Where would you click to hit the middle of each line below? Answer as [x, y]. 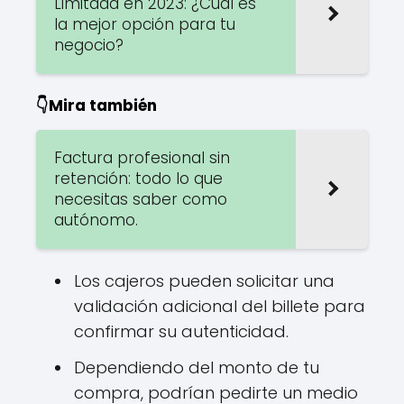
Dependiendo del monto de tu [197, 367]
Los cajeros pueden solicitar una [204, 280]
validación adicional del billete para [220, 306]
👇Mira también [96, 105]
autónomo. [96, 220]
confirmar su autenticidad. [181, 331]
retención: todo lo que [138, 178]
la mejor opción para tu [145, 24]
